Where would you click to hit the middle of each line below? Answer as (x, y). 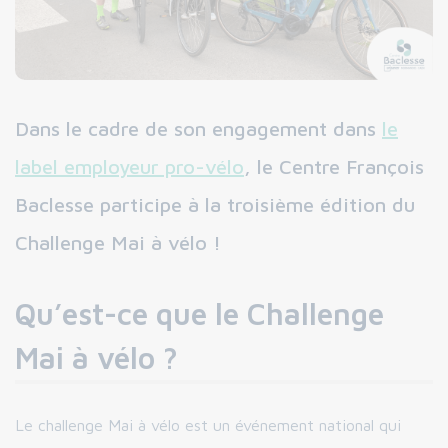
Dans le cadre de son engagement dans (198, 129)
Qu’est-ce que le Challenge (199, 314)
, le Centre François (334, 167)
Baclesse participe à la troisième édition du (215, 205)
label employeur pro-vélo (129, 167)
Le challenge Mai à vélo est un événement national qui (208, 425)
